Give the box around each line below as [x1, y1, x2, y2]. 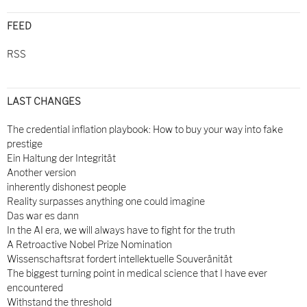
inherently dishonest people [7, 180, 126, 193]
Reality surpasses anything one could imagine [7, 195, 205, 207]
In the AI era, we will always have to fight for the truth [7, 223, 235, 236]
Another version [7, 166, 76, 178]
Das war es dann [7, 209, 79, 221]
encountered [7, 281, 63, 293]
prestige [7, 137, 42, 149]
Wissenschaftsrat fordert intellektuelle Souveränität [7, 252, 232, 265]
